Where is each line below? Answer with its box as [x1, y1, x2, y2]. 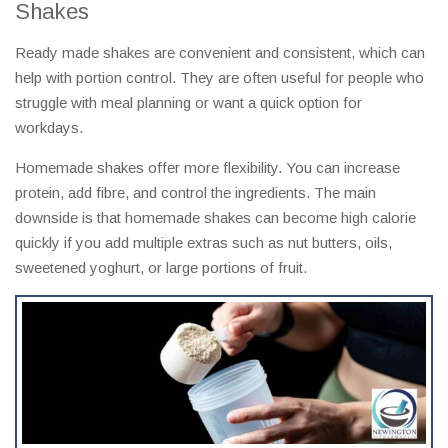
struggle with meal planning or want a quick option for [15, 94, 362, 112]
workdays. [15, 119, 83, 137]
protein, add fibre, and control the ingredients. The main [15, 184, 376, 202]
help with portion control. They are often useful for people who [15, 69, 424, 87]
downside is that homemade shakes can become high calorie [15, 209, 416, 227]
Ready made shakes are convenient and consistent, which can [15, 44, 425, 62]
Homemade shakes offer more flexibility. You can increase [15, 159, 400, 177]
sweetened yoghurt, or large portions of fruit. [15, 259, 307, 277]
